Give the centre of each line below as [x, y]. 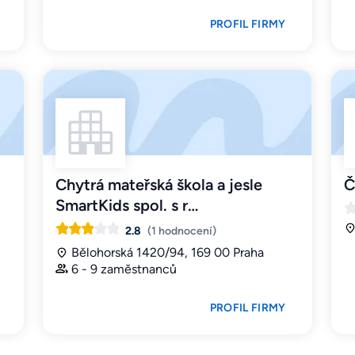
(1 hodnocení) [182, 231]
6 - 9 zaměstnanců [124, 269]
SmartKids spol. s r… [127, 206]
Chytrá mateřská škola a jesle [159, 185]
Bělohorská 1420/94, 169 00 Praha [168, 253]
